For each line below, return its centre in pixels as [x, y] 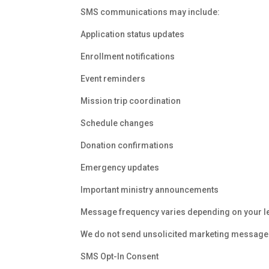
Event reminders [113, 79]
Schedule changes [117, 123]
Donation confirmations [127, 146]
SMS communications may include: [150, 12]
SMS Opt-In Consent [120, 257]
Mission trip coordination [131, 101]
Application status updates [133, 35]
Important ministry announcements [150, 190]
